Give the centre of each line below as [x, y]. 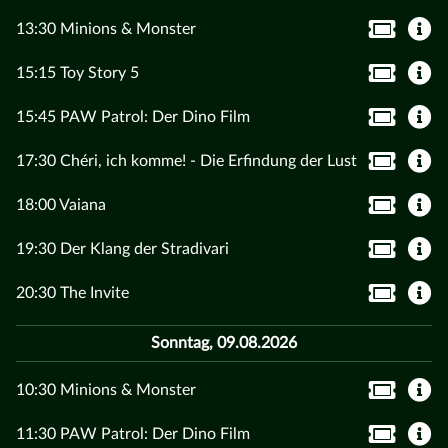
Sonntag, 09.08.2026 [224, 343]
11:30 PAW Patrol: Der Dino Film [133, 434]
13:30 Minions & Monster [106, 29]
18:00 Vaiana [61, 205]
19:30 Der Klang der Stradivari [122, 249]
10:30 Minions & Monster [106, 390]
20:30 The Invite [72, 293]
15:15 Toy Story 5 [77, 73]
